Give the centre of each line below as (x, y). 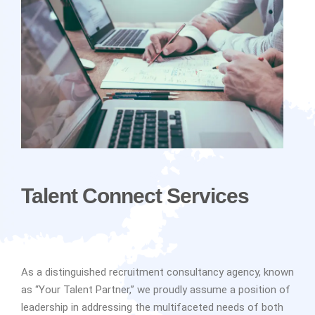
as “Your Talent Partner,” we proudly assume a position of (156, 289)
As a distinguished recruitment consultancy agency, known (157, 272)
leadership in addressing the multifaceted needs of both (152, 307)
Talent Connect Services (135, 195)
